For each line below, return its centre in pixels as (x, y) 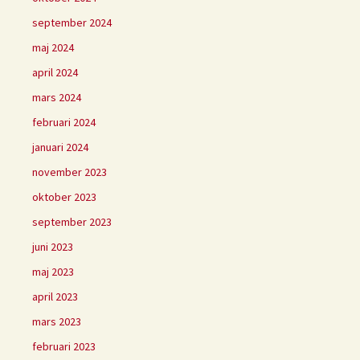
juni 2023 (53, 247)
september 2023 (72, 222)
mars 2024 (57, 98)
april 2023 (55, 297)
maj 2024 (53, 48)
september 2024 (72, 23)
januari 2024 (60, 147)
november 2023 (70, 172)
